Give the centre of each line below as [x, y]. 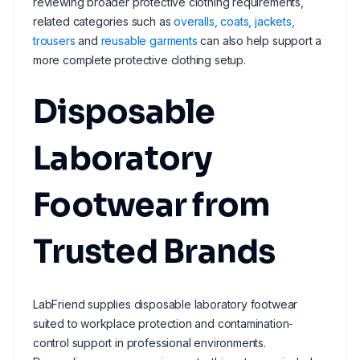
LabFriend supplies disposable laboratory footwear [166, 304]
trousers [54, 41]
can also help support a [260, 41]
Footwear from [152, 205]
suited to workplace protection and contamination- [164, 323]
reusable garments [149, 41]
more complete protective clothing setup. [139, 60]
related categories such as [104, 21]
